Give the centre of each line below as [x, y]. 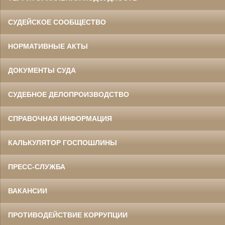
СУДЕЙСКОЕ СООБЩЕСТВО [57, 22]
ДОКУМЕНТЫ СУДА [42, 71]
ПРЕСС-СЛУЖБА [37, 167]
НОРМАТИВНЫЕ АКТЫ [48, 46]
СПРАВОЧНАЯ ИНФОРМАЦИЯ [60, 119]
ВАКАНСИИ [28, 191]
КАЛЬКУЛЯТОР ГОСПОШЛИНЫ [63, 143]
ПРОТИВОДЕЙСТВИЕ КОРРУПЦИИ [68, 215]
